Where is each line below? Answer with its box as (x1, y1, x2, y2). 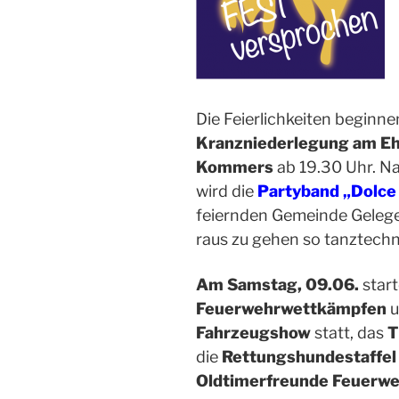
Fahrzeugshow (196, 323, 311, 343)
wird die (196, 182, 257, 201)
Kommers (196, 158, 273, 177)
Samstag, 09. (227, 275, 332, 295)
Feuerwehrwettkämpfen (196, 299, 387, 319)
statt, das (311, 323, 387, 343)
